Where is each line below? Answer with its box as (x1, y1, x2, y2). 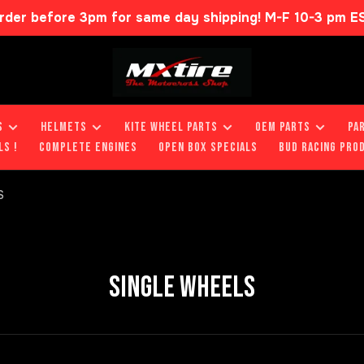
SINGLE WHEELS (109, 270, 255, 305)
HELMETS (41, 119, 87, 135)
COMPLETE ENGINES (39, 140, 137, 155)
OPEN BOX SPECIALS (158, 140, 258, 155)
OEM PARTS (255, 119, 310, 135)
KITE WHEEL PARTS (124, 119, 218, 135)
